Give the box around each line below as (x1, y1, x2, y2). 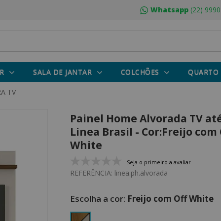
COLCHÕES (120, 67, 159, 76)
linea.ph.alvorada (114, 168, 168, 178)
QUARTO (188, 67, 219, 76)
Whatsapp (150, 5, 188, 14)
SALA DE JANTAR (33, 67, 92, 76)
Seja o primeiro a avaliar (127, 158, 191, 166)
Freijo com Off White (127, 193, 214, 204)
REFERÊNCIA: (70, 168, 114, 178)
